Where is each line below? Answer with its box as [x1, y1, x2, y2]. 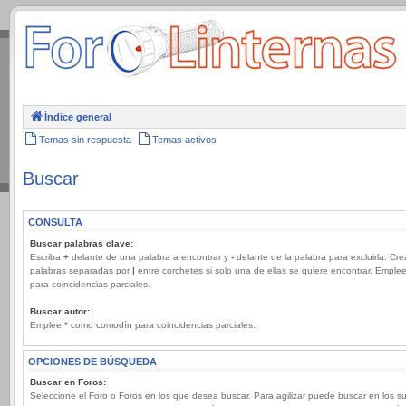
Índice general [44, 111, 111, 122]
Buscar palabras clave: [30, 237, 133, 248]
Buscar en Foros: [30, 377, 106, 387]
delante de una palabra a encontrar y [69, 251, 231, 262]
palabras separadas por [30, 265, 132, 275]
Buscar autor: [30, 305, 90, 316]
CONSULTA [28, 217, 82, 228]
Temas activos [152, 134, 217, 145]
